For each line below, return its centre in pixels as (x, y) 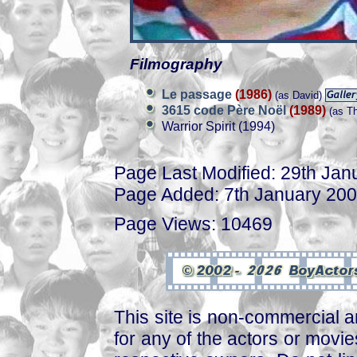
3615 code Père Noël (226, 110)
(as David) (297, 95)
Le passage (198, 94)
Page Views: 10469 (193, 224)
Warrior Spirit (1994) (218, 126)
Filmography (176, 64)
